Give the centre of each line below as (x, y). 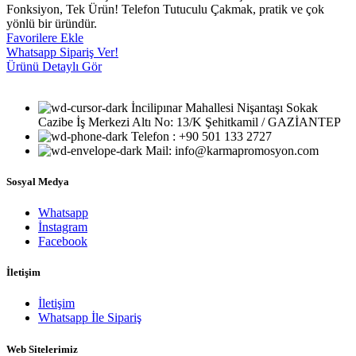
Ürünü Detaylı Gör (54, 66)
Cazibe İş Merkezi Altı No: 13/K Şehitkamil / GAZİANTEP (190, 122)
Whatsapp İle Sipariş (90, 318)
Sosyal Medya (38, 181)
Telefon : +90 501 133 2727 (201, 136)
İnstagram (63, 227)
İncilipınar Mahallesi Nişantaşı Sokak (224, 107)
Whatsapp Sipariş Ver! (62, 52)
